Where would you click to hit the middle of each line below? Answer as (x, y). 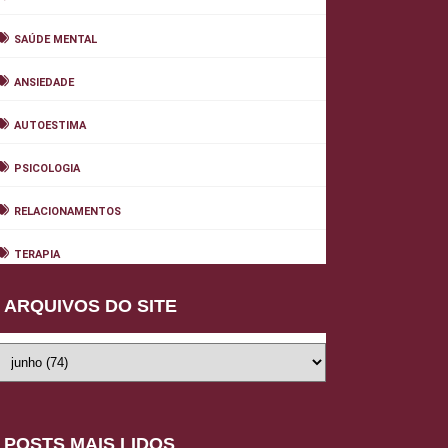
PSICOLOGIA (47, 168)
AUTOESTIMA (50, 125)
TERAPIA (37, 254)
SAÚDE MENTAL (55, 39)
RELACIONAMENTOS (67, 211)
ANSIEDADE (44, 82)
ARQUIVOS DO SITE (90, 306)
